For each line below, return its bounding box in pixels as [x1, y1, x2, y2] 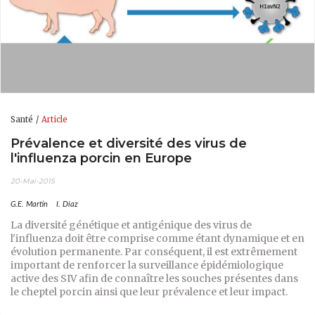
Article [41, 115, 67, 125]
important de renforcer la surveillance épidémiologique [11, 259, 283, 272]
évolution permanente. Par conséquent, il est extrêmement [11, 245, 297, 259]
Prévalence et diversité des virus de [11, 134, 247, 151]
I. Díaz [56, 200, 78, 209]
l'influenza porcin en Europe [11, 149, 192, 166]
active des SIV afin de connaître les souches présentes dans [11, 272, 298, 285]
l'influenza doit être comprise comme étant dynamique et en [11, 232, 304, 245]
